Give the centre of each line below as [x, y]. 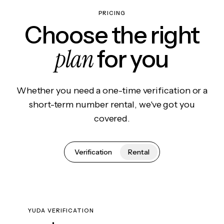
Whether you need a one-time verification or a [112, 90]
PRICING [112, 13]
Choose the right [112, 35]
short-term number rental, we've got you [112, 104]
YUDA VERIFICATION [61, 210]
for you [131, 59]
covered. [112, 118]
